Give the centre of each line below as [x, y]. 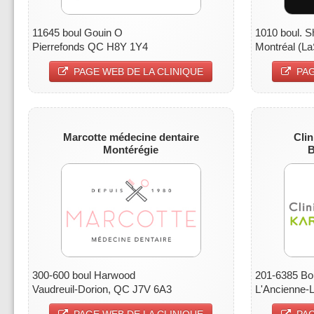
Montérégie [131, 149]
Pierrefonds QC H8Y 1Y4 [90, 46]
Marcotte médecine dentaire [131, 137]
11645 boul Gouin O [77, 32]
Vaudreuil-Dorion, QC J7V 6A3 [102, 289]
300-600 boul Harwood [84, 275]
